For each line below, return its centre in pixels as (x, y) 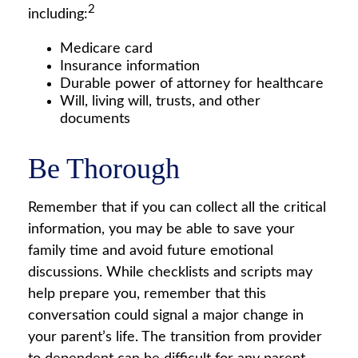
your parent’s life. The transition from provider (175, 337)
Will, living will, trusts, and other (160, 101)
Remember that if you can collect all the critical (177, 208)
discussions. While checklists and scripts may (170, 272)
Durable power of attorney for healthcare (192, 84)
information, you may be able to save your (161, 229)
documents (95, 119)
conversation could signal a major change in (166, 316)
